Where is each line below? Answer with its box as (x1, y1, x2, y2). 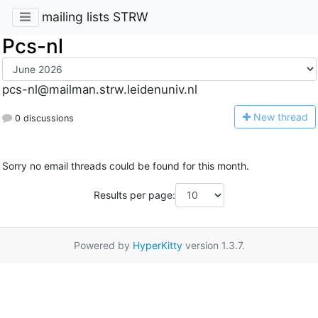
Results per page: (94, 189, 175, 202)
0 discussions (11, 112, 74, 124)
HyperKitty (132, 238, 182, 251)
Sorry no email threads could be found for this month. (1, 160, 249, 172)
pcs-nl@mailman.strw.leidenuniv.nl (1, 82, 197, 97)
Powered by (73, 238, 133, 251)
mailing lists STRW (41, 9, 148, 25)
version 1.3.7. (182, 238, 245, 251)
